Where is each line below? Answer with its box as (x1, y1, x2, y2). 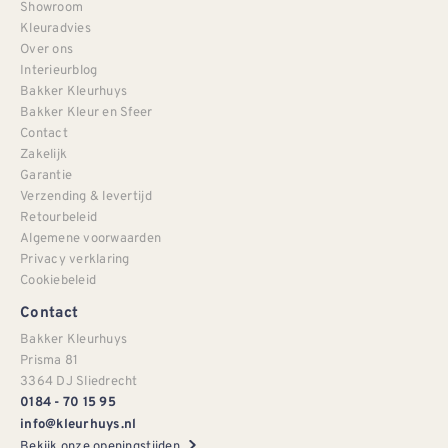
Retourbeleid (20, 206, 98, 226)
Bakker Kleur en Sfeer (20, 101, 153, 121)
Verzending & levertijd (20, 185, 152, 205)
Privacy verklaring (20, 248, 130, 268)
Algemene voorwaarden (20, 227, 162, 247)
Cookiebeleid (20, 269, 97, 289)
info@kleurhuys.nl (20, 415, 137, 433)
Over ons (20, 38, 74, 58)
